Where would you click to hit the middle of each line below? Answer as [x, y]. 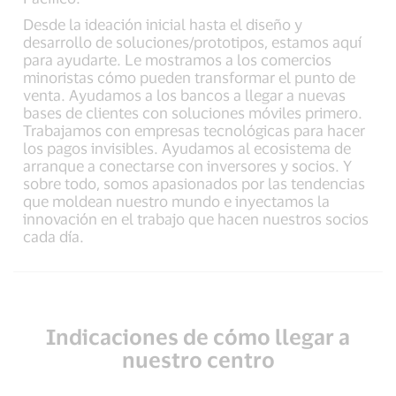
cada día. [54, 236]
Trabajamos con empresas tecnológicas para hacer [194, 130]
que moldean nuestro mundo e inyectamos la [177, 201]
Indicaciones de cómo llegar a [198, 336]
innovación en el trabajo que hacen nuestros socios [196, 218]
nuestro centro [198, 359]
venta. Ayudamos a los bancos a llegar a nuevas [185, 95]
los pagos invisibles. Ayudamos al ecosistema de [187, 148]
